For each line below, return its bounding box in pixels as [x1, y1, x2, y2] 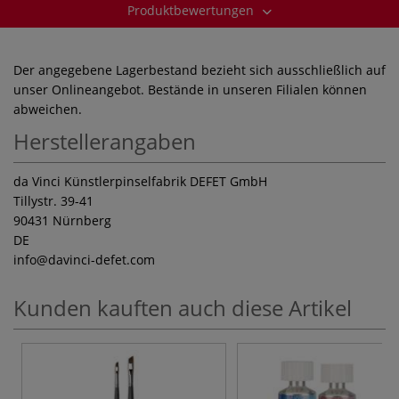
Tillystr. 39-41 [13, 191, 94, 209]
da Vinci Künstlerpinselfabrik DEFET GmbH [13, 172, 267, 190]
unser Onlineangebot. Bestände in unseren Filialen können [13, 80, 367, 98]
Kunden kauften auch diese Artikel [13, 292, 352, 322]
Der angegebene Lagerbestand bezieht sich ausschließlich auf [13, 61, 386, 78]
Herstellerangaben [13, 126, 196, 156]
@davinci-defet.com [37, 250, 155, 268]
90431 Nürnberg [13, 211, 111, 229]
